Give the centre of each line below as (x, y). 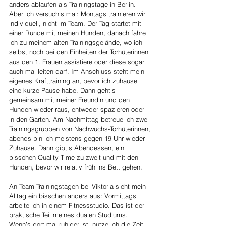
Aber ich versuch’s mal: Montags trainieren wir (78, 13)
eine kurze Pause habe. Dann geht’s (63, 90)
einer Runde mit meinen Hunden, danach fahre (78, 33)
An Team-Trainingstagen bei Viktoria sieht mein (78, 186)
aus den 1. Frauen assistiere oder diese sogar (78, 61)
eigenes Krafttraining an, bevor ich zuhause (74, 80)
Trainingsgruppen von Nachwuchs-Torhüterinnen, (81, 128)
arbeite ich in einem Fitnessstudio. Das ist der (78, 205)
